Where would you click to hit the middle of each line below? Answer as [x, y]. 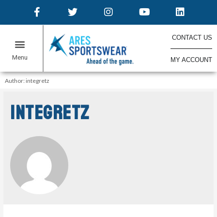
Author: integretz [27, 81]
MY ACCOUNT [191, 60]
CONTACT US [192, 37]
